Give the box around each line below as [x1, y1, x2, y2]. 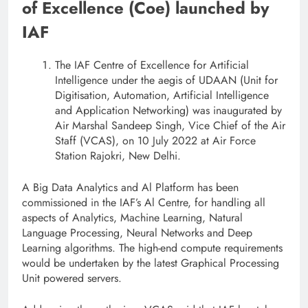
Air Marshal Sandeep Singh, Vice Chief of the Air [55, 117, 285, 133]
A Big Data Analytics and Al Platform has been [22, 179, 239, 195]
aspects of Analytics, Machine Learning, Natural [22, 209, 243, 225]
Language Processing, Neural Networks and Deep [22, 224, 252, 241]
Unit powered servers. [22, 269, 122, 286]
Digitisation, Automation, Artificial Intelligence [55, 87, 269, 103]
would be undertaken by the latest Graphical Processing [22, 254, 279, 271]
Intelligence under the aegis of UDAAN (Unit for [55, 71, 278, 88]
